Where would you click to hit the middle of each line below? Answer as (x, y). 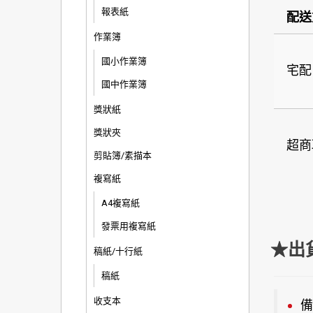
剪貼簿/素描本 (123, 155)
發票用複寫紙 (129, 226)
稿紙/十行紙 (118, 251)
